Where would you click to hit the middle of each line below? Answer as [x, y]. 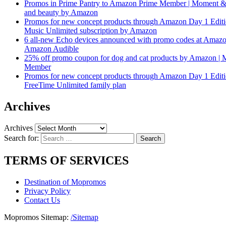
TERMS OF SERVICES [66, 161]
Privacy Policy [47, 191]
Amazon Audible [51, 49]
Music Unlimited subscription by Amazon [91, 31]
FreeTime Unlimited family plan [75, 85]
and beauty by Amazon [61, 13]
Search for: [21, 138]
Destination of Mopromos [65, 182]
